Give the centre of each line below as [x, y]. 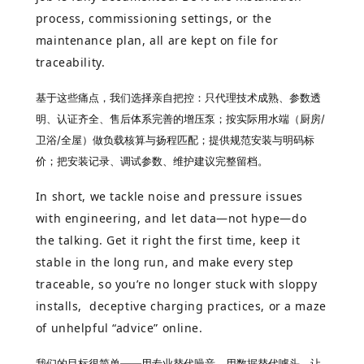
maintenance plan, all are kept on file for [157, 41]
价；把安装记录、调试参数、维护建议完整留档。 [152, 161]
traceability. [70, 63]
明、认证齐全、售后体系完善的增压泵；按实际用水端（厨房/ [180, 119]
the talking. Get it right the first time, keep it [168, 240]
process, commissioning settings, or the [154, 19]
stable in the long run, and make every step [165, 262]
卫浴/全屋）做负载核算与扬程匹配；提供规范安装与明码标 [175, 140]
